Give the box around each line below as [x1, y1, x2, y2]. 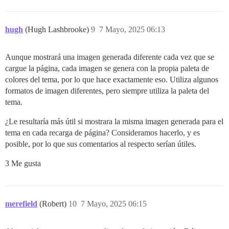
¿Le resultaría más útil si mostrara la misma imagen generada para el [5, 117, 223, 126]
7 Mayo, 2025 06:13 [99, 25, 165, 34]
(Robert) [39, 199, 68, 209]
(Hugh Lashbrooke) [25, 25, 91, 34]
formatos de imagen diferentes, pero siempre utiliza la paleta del [5, 86, 209, 96]
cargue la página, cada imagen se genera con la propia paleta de [5, 64, 209, 73]
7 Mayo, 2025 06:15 [81, 199, 147, 209]
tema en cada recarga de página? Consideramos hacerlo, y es [5, 128, 200, 138]
